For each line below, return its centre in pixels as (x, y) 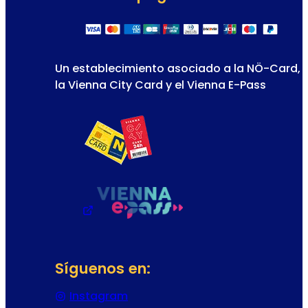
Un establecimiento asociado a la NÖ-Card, (178, 68)
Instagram (99, 296)
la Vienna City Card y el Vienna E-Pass (161, 85)
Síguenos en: (103, 268)
